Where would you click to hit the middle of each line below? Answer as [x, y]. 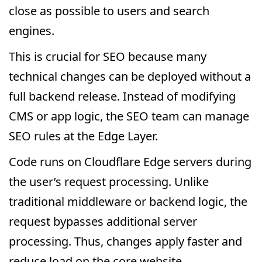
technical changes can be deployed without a [130, 76]
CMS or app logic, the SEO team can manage [129, 116]
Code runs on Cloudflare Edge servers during [130, 162]
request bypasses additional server [103, 221]
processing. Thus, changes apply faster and [125, 241]
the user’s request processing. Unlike [109, 182]
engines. [32, 31]
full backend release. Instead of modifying [122, 96]
